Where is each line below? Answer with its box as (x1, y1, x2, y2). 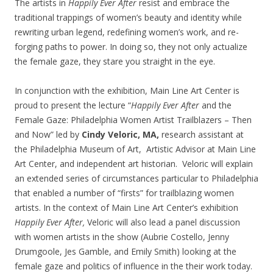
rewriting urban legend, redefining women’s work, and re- (15, 26, 239, 38)
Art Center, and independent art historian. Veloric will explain (15, 158, 253, 170)
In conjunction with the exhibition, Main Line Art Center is (15, 85, 239, 97)
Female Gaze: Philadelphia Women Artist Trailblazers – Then (15, 114, 252, 126)
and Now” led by (15, 129, 82, 141)
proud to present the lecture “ (15, 99, 131, 112)
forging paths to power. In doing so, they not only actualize (15, 41, 247, 53)
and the (199, 99, 232, 112)
